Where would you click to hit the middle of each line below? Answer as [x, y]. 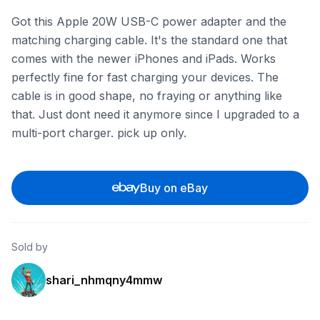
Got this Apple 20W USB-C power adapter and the [149, 21]
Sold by [30, 247]
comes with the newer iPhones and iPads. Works [144, 59]
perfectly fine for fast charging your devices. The [145, 77]
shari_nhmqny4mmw [104, 280]
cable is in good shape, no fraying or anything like [147, 96]
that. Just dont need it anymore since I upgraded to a [155, 114]
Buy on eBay [174, 188]
